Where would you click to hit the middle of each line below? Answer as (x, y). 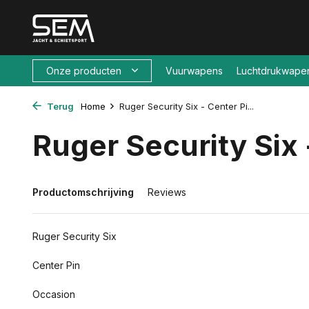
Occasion (54, 294)
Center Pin (56, 265)
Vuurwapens (194, 71)
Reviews (167, 192)
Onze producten (84, 71)
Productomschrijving (83, 192)
